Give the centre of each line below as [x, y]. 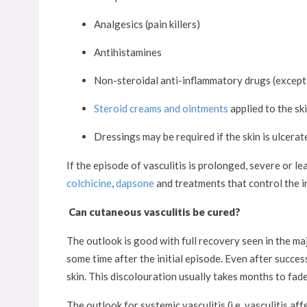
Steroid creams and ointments [161, 108]
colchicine [89, 183]
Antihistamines [128, 52]
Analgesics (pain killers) [147, 24]
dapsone [135, 183]
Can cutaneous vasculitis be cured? [155, 212]
